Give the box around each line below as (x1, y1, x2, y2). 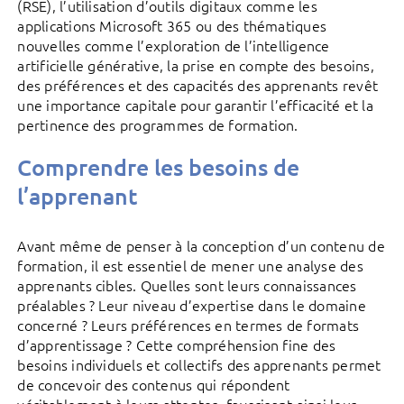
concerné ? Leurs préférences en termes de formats (17, 314, 360, 335)
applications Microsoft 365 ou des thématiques (17, 14, 327, 35)
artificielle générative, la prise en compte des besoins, (17, 54, 374, 75)
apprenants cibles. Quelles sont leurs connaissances (17, 274, 357, 295)
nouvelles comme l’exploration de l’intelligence (17, 34, 330, 55)
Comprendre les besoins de (17, 151, 300, 181)
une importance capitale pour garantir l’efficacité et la (17, 94, 373, 115)
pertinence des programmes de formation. (17, 114, 298, 134)
